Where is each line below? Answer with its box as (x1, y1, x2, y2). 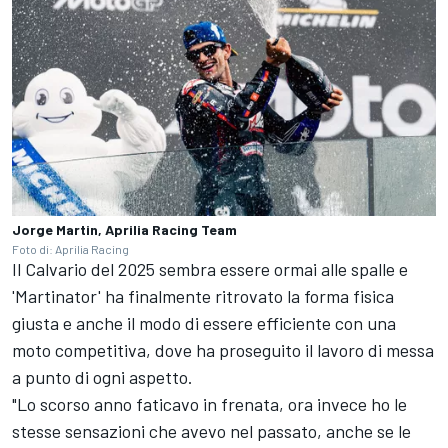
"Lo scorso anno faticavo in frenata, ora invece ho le (12, 392, 407, 415)
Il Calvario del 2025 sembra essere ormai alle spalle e (12, 257, 408, 280)
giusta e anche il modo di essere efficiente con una (12, 311, 396, 334)
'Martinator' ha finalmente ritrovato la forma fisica (12, 284, 394, 307)
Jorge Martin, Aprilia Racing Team (12, 220, 237, 238)
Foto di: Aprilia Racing (12, 241, 129, 256)
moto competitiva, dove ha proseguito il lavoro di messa (12, 338, 434, 361)
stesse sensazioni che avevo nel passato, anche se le (12, 419, 411, 442)
